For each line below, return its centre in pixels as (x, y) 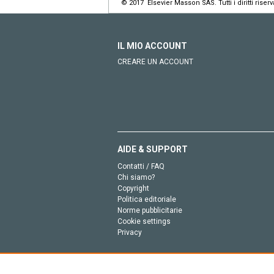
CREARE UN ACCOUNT (155, 61)
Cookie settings (144, 221)
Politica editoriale (147, 199)
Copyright (133, 188)
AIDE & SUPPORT (153, 149)
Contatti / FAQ (141, 166)
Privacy (130, 232)
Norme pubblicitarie (150, 210)
